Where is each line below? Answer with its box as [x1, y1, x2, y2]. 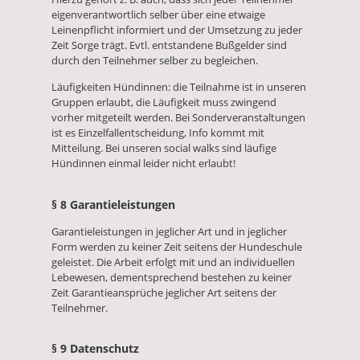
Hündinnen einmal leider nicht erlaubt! [51, 156, 235, 170]
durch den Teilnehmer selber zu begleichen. [51, 53, 258, 68]
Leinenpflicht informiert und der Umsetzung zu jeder [51, 22, 302, 38]
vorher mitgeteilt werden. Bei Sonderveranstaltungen [51, 110, 305, 125]
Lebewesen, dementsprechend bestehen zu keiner [51, 269, 292, 284]
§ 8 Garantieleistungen [51, 196, 175, 212]
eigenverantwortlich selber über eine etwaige [51, 7, 265, 22]
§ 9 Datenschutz [51, 341, 139, 357]
